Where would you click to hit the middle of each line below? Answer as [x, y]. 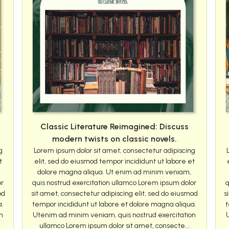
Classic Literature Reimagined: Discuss [114, 127]
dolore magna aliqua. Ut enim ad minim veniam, [114, 172]
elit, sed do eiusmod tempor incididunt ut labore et [114, 162]
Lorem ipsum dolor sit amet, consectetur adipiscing [114, 151]
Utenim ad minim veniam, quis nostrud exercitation [114, 215]
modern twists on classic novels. [114, 139]
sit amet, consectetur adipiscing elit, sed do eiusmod [114, 194]
